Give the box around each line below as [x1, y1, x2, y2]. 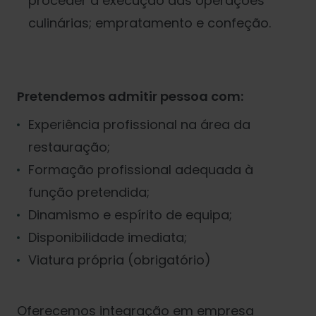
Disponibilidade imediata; [28, 229, 187, 247]
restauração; [28, 138, 110, 157]
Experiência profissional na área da [28, 116, 250, 134]
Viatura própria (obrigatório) [28, 251, 211, 269]
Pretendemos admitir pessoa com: [17, 87, 243, 106]
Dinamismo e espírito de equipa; [28, 206, 232, 224]
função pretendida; [28, 183, 150, 202]
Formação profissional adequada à [28, 161, 253, 179]
